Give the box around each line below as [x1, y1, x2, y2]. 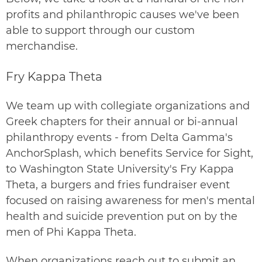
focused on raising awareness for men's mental [6, 194, 255, 207]
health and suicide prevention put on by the [6, 209, 237, 223]
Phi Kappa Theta [46, 225, 134, 239]
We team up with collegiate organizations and [6, 99, 250, 112]
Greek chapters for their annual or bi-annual [6, 115, 238, 128]
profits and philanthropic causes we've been [6, 8, 239, 22]
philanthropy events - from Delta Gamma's [6, 130, 233, 144]
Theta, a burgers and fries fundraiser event [6, 178, 230, 191]
